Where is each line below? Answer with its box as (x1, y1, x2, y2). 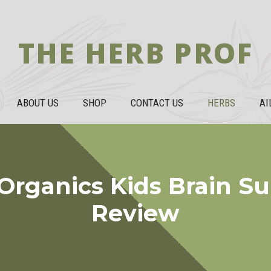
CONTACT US (131, 97, 183, 109)
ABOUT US (17, 97, 59, 109)
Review (91, 199, 180, 227)
